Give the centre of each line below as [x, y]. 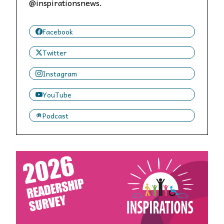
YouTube [57, 94]
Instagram [60, 73]
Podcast [55, 115]
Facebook [58, 31]
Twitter [54, 52]
